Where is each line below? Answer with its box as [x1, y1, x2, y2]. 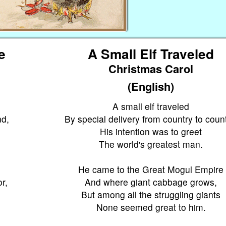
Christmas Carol [108, 60, 194, 77]
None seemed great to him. [96, 200, 206, 213]
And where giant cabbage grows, [85, 175, 217, 188]
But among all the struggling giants [81, 188, 221, 201]
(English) [128, 78, 175, 94]
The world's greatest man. [99, 137, 203, 150]
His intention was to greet [100, 125, 202, 138]
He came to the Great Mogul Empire [78, 162, 224, 176]
